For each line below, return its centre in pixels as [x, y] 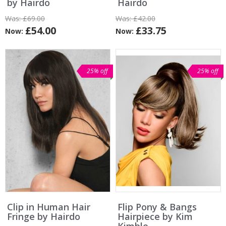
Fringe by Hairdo [44, 217]
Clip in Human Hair [49, 207]
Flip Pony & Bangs [157, 207]
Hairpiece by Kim [155, 217]
